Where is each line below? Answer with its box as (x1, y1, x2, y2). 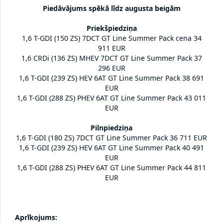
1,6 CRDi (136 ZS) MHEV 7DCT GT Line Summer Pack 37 (21, 53, 202, 63)
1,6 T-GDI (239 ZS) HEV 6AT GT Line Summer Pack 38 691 (19, 73, 204, 83)
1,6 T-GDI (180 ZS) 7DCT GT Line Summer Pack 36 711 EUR (16, 133, 207, 143)
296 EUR (98, 63, 125, 73)
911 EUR (98, 43, 125, 53)
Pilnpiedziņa (91, 123, 132, 133)
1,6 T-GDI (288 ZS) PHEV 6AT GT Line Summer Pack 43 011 (17, 93, 206, 103)
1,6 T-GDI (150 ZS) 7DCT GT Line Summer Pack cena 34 (21, 33, 202, 43)
